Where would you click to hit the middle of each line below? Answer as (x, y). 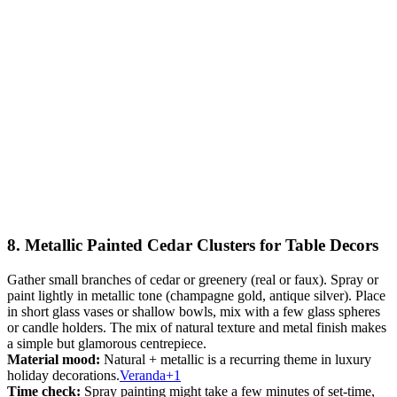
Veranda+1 (150, 375)
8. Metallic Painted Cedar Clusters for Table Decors (193, 245)
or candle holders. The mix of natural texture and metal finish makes (197, 327)
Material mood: (54, 359)
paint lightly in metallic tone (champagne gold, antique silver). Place (196, 295)
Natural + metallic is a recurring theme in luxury (236, 359)
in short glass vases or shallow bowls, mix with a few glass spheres (194, 311)
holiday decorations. (63, 375)
